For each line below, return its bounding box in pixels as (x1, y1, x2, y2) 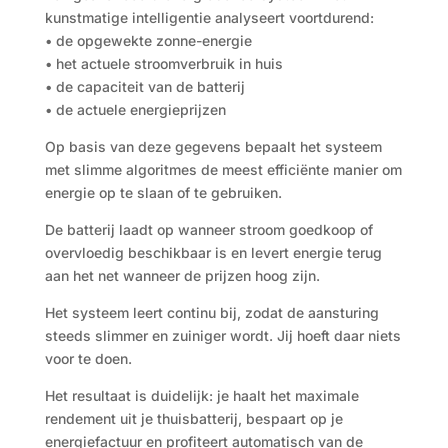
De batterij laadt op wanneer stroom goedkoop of (44, 221, 373, 238)
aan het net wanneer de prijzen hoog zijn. (44, 267, 320, 284)
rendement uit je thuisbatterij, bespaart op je (44, 410, 343, 427)
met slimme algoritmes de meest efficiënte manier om (44, 161, 402, 178)
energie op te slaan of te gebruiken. (44, 184, 282, 201)
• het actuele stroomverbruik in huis (44, 55, 283, 72)
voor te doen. (44, 350, 132, 367)
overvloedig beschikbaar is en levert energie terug (44, 244, 382, 261)
